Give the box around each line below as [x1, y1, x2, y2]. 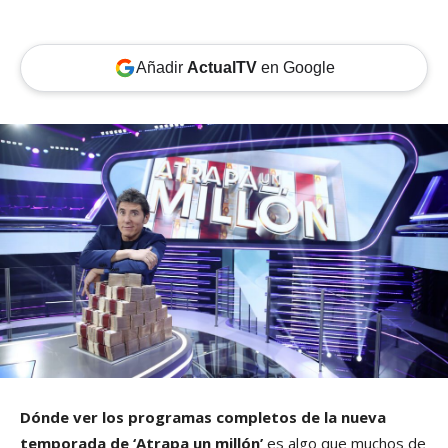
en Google [256, 59, 335, 77]
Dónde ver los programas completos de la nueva [20, 407, 386, 428]
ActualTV [186, 59, 257, 77]
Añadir [135, 59, 187, 77]
